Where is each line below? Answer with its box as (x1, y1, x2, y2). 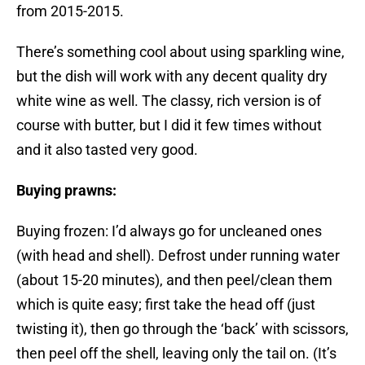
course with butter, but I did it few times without (16, 117, 322, 134)
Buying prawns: (16, 182, 117, 200)
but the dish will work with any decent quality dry (16, 68, 328, 86)
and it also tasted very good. (16, 141, 198, 159)
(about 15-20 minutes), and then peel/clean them (16, 271, 332, 289)
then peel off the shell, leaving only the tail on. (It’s (16, 345, 336, 363)
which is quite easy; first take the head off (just (16, 296, 315, 314)
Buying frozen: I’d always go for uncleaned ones (16, 222, 322, 240)
